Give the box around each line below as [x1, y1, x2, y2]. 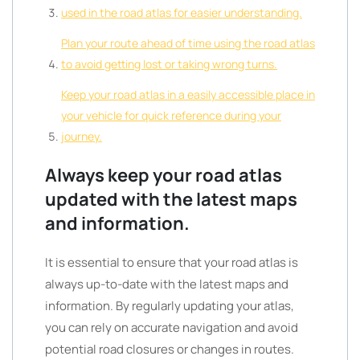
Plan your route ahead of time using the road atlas [61, 35, 315, 51]
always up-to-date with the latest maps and [45, 276, 288, 292]
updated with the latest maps [45, 187, 297, 211]
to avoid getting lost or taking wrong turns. [61, 56, 277, 72]
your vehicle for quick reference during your [61, 108, 281, 123]
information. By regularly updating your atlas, [45, 297, 294, 314]
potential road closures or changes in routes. [45, 341, 294, 358]
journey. [61, 129, 102, 144]
